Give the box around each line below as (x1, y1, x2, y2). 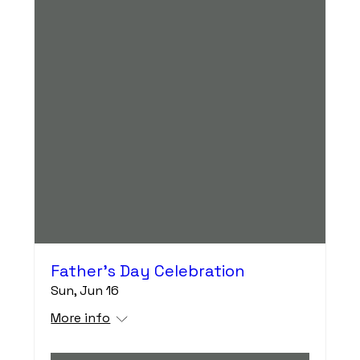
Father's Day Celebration (51, 260, 246, 281)
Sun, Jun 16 (51, 281, 120, 299)
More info (51, 309, 111, 326)
